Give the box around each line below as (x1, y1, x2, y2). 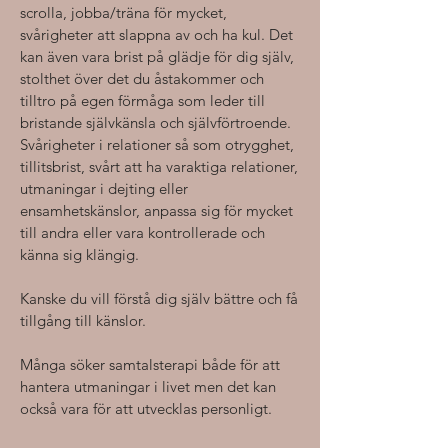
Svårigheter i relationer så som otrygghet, (20, 135, 294, 154)
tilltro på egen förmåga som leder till (20, 91, 265, 110)
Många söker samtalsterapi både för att (20, 355, 280, 374)
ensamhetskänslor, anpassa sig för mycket (20, 201, 293, 220)
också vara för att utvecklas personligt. (20, 399, 272, 418)
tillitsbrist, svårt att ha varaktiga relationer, (20, 157, 298, 176)
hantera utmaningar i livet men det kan (20, 377, 276, 396)
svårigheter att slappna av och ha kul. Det (20, 25, 293, 44)
